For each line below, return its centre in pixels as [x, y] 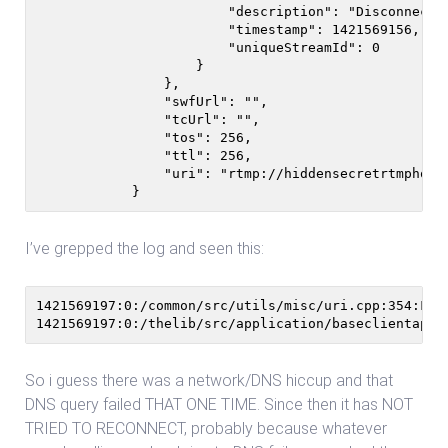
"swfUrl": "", [152, 101]
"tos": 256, [144, 137]
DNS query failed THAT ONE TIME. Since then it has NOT [219, 404]
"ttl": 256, [144, 155]
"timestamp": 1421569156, [228, 29]
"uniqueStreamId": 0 [208, 47]
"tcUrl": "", [148, 119]
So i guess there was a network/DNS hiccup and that [209, 380]
